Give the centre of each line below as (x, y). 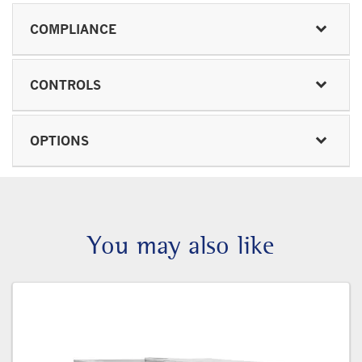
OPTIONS (59, 140)
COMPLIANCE (73, 29)
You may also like (181, 245)
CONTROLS (65, 84)
